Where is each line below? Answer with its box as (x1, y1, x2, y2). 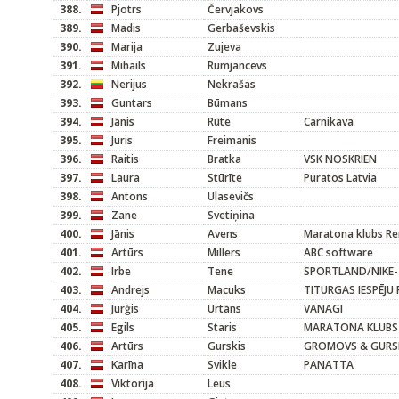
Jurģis (111, 301, 139, 316)
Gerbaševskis (208, 20, 275, 36)
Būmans (208, 95, 248, 110)
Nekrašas (208, 77, 256, 92)
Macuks (208, 282, 246, 297)
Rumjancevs (208, 58, 267, 73)
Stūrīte (208, 170, 242, 185)
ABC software (304, 245, 373, 260)
